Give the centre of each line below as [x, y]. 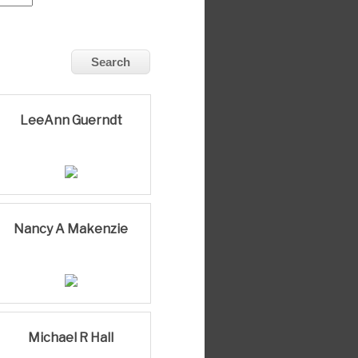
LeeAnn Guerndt [71, 120]
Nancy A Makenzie [71, 229]
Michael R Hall [71, 337]
